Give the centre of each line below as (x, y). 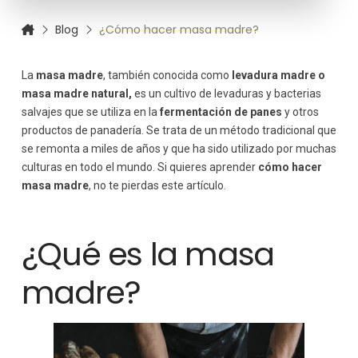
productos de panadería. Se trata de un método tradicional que (179, 130)
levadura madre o (277, 75)
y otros (301, 111)
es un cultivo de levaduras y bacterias (226, 93)
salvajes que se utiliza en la (90, 111)
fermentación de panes (222, 111)
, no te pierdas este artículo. (158, 185)
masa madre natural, (76, 93)
